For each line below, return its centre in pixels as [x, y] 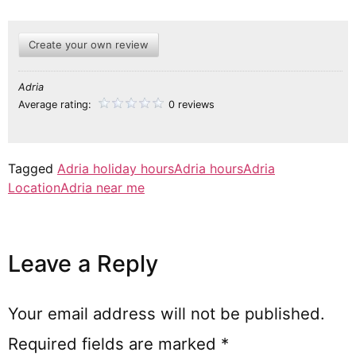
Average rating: [56, 104]
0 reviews [192, 104]
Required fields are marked [114, 343]
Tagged [33, 168]
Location [34, 187]
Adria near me [103, 187]
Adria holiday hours [116, 168]
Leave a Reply [83, 263]
